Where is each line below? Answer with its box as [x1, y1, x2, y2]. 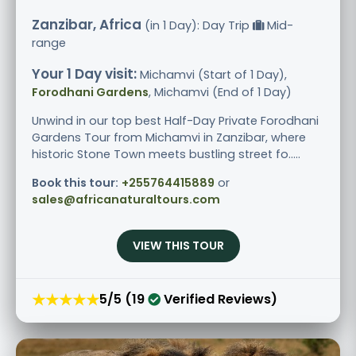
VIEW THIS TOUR [132, 237, 224, 253]
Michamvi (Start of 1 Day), [137, 66, 287, 83]
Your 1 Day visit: [32, 64, 137, 83]
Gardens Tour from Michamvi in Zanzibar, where [32, 129, 306, 145]
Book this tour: [32, 174, 118, 191]
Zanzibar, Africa [32, 14, 141, 34]
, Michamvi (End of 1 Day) [149, 83, 292, 100]
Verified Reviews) [161, 290, 277, 309]
